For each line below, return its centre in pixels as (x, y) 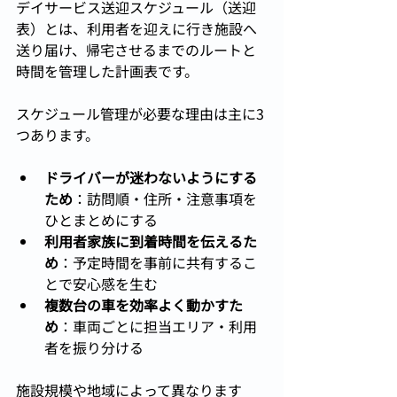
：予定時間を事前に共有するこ (158, 263)
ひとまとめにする (101, 220)
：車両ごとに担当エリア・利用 (158, 327)
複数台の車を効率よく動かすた (144, 305)
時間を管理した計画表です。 (107, 71)
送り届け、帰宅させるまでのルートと (136, 50)
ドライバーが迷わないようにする (151, 178)
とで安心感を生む (101, 284)
